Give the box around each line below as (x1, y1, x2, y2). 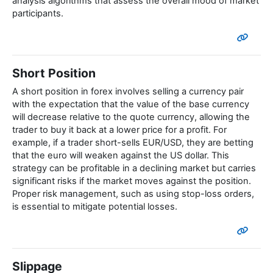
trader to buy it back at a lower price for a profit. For (12, 124, 227, 136)
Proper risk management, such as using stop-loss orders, (12, 188, 254, 200)
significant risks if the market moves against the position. (12, 175, 251, 187)
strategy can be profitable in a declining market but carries (12, 163, 256, 174)
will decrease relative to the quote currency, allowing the (12, 112, 250, 123)
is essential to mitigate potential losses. (12, 201, 177, 213)
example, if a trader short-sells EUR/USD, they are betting (12, 137, 253, 149)
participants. (12, 8, 63, 19)
